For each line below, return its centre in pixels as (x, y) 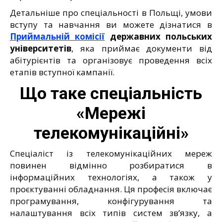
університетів (41, 48)
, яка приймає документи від (142, 48)
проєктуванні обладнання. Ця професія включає (111, 189)
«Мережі (111, 113)
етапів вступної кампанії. (62, 72)
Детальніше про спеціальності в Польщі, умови (111, 12)
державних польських (159, 36)
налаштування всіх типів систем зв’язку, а (111, 213)
